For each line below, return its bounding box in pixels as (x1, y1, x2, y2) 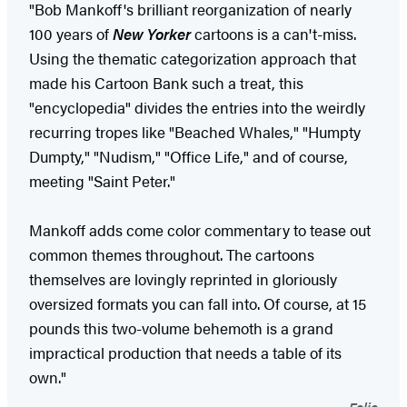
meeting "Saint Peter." (29, 169, 175, 192)
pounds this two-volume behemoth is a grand (29, 316, 333, 339)
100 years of (29, 22, 113, 45)
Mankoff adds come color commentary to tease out (29, 218, 371, 241)
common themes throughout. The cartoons (29, 243, 314, 265)
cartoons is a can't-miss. (194, 22, 356, 45)
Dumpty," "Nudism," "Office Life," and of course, (29, 144, 348, 167)
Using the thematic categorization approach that (29, 46, 356, 69)
